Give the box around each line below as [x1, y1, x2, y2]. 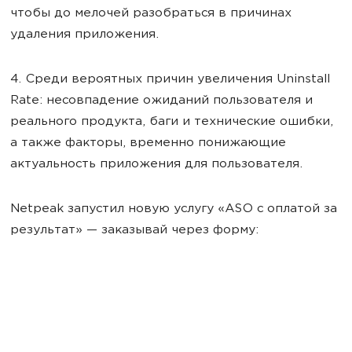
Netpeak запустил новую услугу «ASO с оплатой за [10, 202, 337, 216]
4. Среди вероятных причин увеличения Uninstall [10, 72, 330, 86]
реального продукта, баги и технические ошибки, [10, 115, 333, 129]
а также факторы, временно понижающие [10, 136, 286, 150]
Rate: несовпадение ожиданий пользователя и [10, 93, 313, 108]
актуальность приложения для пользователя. [10, 157, 302, 171]
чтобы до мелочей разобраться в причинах [10, 6, 291, 20]
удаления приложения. [10, 27, 159, 42]
